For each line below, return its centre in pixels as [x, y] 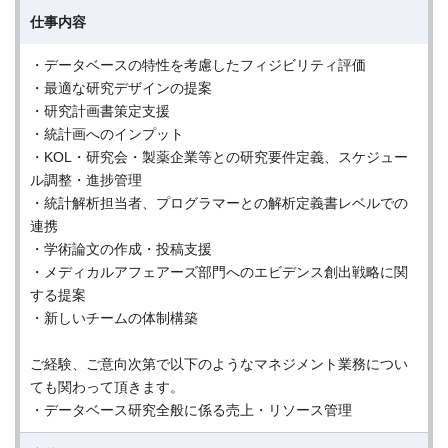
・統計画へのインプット [107, 134]
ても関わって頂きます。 [107, 387]
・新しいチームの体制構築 [114, 318]
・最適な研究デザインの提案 [121, 88]
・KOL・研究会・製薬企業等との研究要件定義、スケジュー [219, 157]
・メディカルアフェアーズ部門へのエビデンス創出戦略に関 [219, 272]
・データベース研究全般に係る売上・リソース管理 [191, 410]
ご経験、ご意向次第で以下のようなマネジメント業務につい [219, 364]
